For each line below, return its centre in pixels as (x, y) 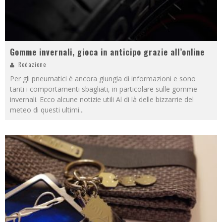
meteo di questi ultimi (45, 110)
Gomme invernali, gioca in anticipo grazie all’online (107, 52)
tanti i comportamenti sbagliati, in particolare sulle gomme (104, 89)
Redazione (32, 65)
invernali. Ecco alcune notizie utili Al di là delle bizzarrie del (102, 100)
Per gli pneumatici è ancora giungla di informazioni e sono (103, 79)
